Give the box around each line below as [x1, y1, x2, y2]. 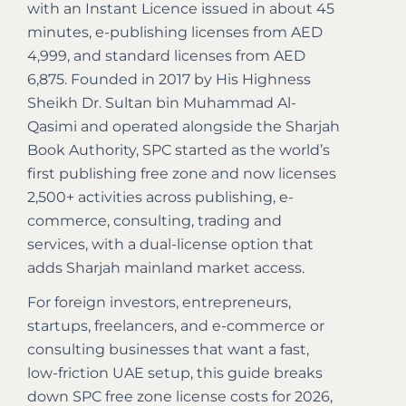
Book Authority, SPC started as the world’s [27, 141, 330, 159]
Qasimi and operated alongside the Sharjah [27, 118, 340, 135]
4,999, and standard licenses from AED [27, 47, 305, 64]
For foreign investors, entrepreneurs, [27, 294, 291, 311]
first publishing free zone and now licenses [27, 165, 336, 182]
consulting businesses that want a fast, [27, 341, 309, 358]
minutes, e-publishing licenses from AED [27, 24, 323, 41]
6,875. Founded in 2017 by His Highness [27, 71, 311, 88]
